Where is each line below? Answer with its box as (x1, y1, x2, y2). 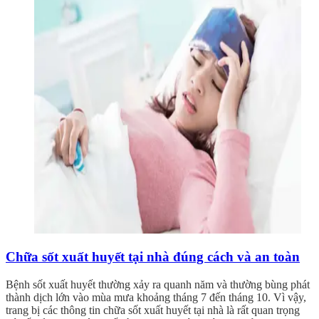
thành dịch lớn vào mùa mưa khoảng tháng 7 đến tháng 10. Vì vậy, (6, 291, 306, 304)
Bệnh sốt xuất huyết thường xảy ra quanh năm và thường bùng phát (6, 278, 310, 291)
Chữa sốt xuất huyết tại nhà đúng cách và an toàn (6, 249, 300, 265)
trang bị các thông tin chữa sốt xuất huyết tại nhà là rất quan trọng (6, 304, 300, 317)
